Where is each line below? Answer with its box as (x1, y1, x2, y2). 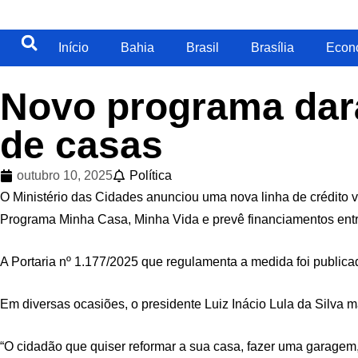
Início (58, 41, 89, 54)
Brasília (251, 41, 294, 54)
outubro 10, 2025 (17, 169, 113, 182)
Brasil (186, 41, 219, 54)
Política (129, 169, 172, 182)
